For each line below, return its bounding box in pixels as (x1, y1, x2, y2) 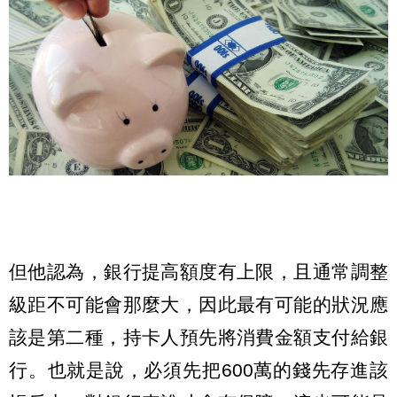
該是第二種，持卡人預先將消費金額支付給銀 (9, 326, 388, 347)
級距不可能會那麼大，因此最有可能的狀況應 (9, 293, 388, 315)
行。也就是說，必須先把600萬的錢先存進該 (9, 359, 388, 380)
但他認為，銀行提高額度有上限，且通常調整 (9, 261, 388, 282)
